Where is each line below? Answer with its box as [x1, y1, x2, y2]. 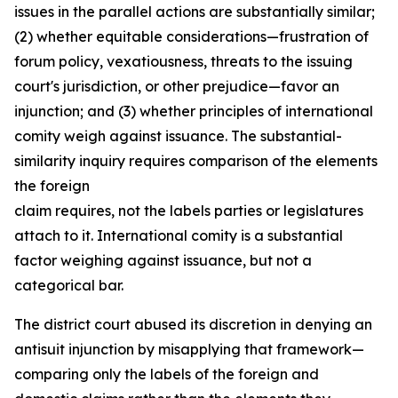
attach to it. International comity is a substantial [14, 227, 343, 244]
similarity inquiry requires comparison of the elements [14, 152, 378, 170]
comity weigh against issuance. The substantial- [14, 127, 342, 145]
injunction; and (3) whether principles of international [14, 102, 373, 120]
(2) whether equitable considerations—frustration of [14, 28, 369, 45]
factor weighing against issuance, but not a [14, 251, 312, 269]
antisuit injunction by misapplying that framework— [14, 340, 364, 358]
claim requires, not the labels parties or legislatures [14, 202, 363, 219]
